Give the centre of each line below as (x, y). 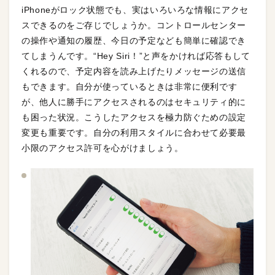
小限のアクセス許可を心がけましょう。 (103, 148)
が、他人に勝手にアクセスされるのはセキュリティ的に (134, 102)
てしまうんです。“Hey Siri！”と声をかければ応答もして (136, 56)
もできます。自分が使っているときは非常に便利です (130, 87)
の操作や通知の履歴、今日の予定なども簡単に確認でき (134, 41)
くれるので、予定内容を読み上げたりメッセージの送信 (134, 72)
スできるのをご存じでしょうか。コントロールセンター (134, 25)
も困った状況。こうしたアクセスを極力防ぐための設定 (134, 118)
